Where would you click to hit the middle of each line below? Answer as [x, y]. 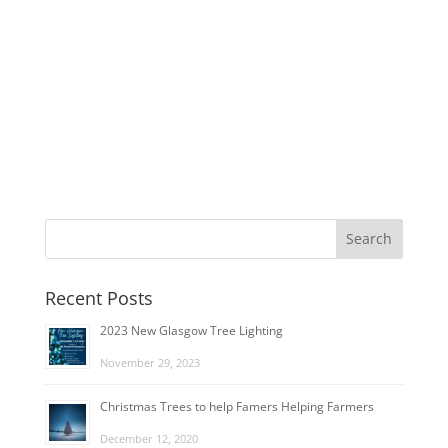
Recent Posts [98, 297]
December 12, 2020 [148, 438]
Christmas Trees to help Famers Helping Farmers [236, 406]
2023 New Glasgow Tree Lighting [191, 330]
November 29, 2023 [149, 362]
